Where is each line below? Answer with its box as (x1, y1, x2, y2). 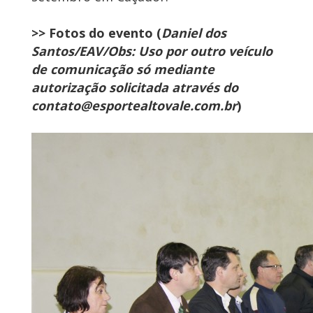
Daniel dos (161, 24, 226, 42)
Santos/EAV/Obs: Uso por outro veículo (31, 43, 272, 60)
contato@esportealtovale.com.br (31, 97, 237, 115)
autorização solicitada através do (31, 79, 238, 96)
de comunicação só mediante (31, 61, 214, 78)
